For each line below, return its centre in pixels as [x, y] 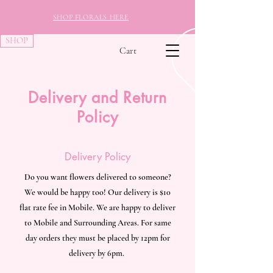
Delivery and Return [97, 97]
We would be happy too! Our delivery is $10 [97, 192]
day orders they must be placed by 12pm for [97, 238]
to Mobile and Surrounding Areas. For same [97, 223]
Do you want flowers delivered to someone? [97, 177]
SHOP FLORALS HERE [91, 17]
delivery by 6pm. [97, 253]
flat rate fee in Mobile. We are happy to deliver [97, 207]
